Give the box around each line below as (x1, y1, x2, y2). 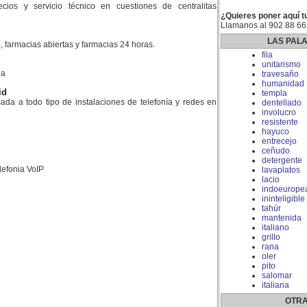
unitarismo (261, 60, 301, 69)
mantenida (261, 213, 302, 223)
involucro (261, 108, 296, 117)
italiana (261, 280, 289, 290)
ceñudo (261, 146, 290, 156)
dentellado (261, 98, 302, 108)
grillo (261, 232, 280, 242)
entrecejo (261, 136, 297, 146)
